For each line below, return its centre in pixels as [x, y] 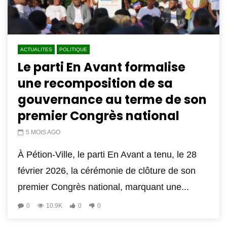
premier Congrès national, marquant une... [103, 187]
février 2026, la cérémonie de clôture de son [107, 171]
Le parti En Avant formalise [102, 67]
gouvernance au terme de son [112, 100]
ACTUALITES [36, 50]
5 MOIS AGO [43, 133]
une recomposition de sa [95, 84]
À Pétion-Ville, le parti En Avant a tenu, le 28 [107, 155]
